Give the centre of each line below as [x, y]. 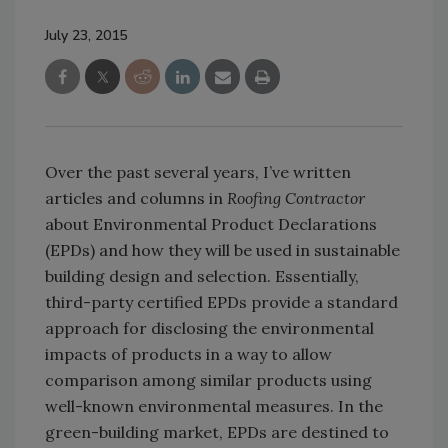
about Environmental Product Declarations [211, 224]
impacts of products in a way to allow [188, 354]
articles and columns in [136, 198]
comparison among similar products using [208, 380]
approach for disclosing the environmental [209, 328]
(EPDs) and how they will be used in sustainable [222, 250]
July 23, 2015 [86, 36]
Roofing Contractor [296, 198]
